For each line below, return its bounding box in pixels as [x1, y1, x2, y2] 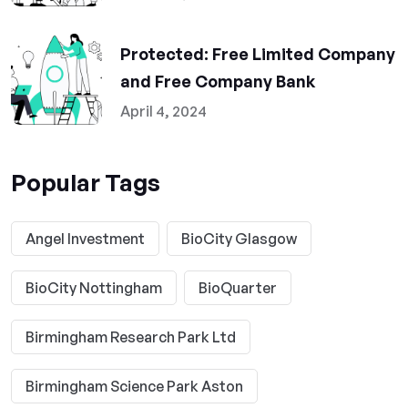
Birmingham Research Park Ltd [25, 328, 236, 346]
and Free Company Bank [120, 71, 315, 91]
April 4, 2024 [120, 102, 207, 120]
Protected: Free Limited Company [120, 44, 395, 64]
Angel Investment [25, 229, 145, 248]
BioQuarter [199, 279, 277, 297]
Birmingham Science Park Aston [25, 377, 243, 395]
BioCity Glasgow [181, 229, 297, 248]
